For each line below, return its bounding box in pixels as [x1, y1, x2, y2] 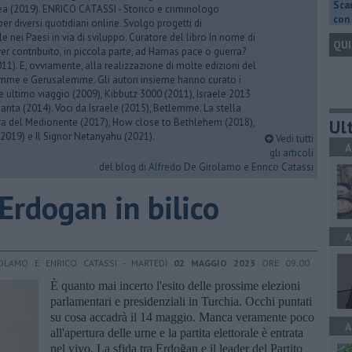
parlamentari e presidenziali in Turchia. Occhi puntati [50, 294, 312, 308]
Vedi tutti [273, 132, 313, 145]
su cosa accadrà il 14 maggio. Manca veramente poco [50, 310, 314, 324]
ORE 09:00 [255, 256, 310, 269]
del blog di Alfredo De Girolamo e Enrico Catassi [99, 160, 313, 174]
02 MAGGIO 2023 [174, 256, 255, 269]
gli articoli [269, 146, 313, 159]
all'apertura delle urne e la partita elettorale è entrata [50, 325, 303, 339]
